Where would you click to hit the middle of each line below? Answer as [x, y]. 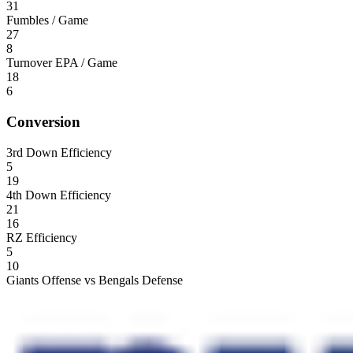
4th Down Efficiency [59, 195]
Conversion [43, 121]
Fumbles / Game [47, 20]
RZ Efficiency [42, 237]
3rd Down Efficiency [59, 152]
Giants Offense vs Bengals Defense [95, 280]
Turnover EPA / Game [62, 63]
